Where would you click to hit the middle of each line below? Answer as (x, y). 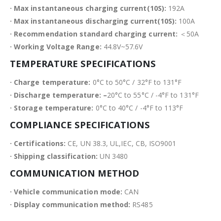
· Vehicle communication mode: (66, 191)
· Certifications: (38, 143)
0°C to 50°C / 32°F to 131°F (136, 82)
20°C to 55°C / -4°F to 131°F (153, 95)
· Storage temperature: (52, 108)
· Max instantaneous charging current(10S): (88, 8)
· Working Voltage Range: (56, 46)
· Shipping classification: (54, 156)
